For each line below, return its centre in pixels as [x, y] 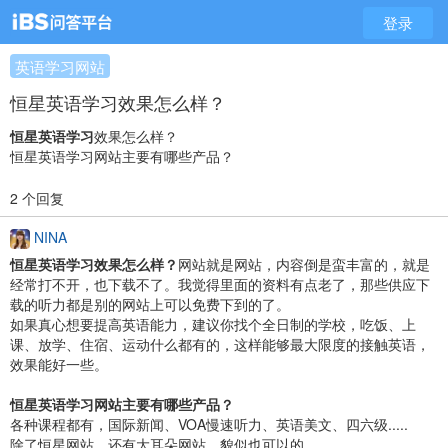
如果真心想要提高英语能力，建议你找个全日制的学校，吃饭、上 [213, 324]
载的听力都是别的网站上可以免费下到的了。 [150, 304]
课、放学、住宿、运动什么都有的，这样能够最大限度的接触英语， [220, 344]
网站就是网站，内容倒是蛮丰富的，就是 [304, 264]
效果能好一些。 [59, 364]
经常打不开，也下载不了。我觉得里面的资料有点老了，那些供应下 [220, 284]
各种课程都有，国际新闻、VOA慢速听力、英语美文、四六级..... [209, 424]
